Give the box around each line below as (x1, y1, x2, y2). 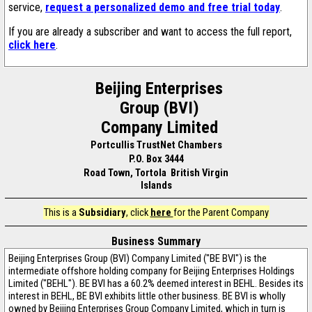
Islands (140, 179, 172, 192)
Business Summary (111, 235, 201, 248)
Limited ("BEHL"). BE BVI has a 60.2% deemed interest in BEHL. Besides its (8, 277, 304, 290)
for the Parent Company (173, 206, 269, 219)
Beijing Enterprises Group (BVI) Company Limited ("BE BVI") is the (8, 252, 267, 265)
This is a (43, 206, 79, 219)
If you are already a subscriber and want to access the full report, (8, 25, 292, 38)
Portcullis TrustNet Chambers (90, 139, 222, 151)
